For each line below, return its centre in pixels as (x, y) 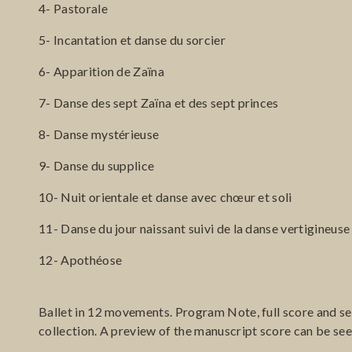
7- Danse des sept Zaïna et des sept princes (159, 102)
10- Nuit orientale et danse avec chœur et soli (165, 196)
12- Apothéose (81, 259)
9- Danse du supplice (97, 165)
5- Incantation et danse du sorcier (132, 39)
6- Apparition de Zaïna (102, 71)
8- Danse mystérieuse (99, 134)
